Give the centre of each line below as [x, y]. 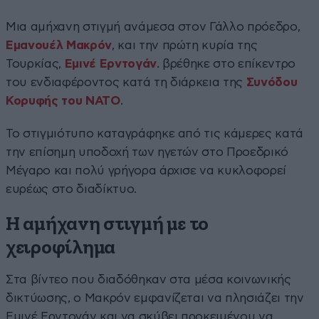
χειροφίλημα [61, 248]
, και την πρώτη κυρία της [184, 45]
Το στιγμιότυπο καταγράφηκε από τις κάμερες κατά [155, 133]
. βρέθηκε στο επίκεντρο [226, 63]
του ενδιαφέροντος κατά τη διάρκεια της [126, 82]
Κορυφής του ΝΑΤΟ [63, 100]
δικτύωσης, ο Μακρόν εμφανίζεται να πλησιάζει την [155, 298]
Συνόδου [272, 82]
